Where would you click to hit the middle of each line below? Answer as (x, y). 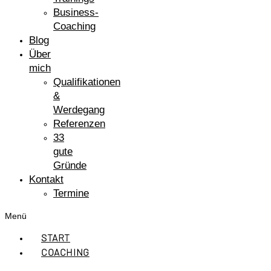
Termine (71, 193)
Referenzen (79, 123)
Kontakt (46, 179)
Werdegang (79, 109)
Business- (76, 12)
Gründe (70, 165)
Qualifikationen (87, 82)
